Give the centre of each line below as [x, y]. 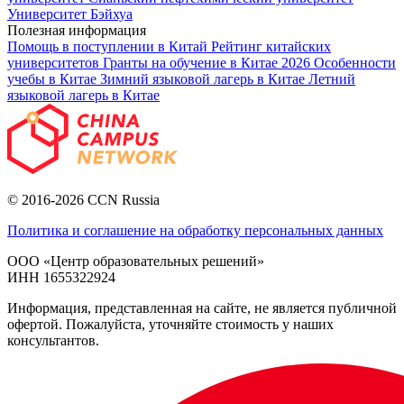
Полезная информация [77, 30]
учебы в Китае [54, 78]
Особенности [355, 62]
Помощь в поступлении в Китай [109, 46]
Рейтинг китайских [271, 46]
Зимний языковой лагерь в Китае [204, 78]
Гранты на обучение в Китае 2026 [208, 62]
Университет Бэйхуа [70, 14]
